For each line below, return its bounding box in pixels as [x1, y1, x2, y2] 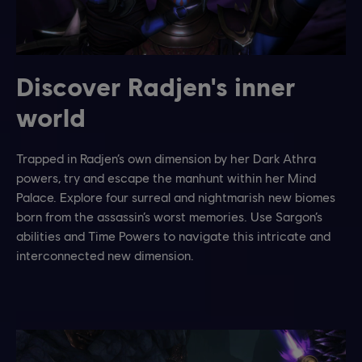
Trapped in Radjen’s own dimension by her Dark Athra [16, 149, 316, 166]
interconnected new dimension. [16, 246, 194, 263]
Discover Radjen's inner [16, 69, 296, 102]
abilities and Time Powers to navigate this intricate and [16, 227, 330, 243]
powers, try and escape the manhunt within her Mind [16, 169, 316, 185]
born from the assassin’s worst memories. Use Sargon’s [16, 208, 322, 224]
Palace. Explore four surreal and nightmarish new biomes [16, 188, 335, 204]
